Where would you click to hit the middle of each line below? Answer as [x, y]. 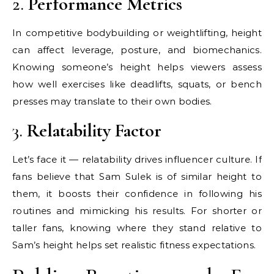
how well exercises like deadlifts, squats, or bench [137, 84]
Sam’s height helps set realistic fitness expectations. [134, 245]
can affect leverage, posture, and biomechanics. [137, 50]
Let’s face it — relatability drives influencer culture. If [137, 160]
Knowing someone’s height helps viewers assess [137, 67]
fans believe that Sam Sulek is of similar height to [137, 177]
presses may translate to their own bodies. [112, 102]
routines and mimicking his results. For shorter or [137, 211]
